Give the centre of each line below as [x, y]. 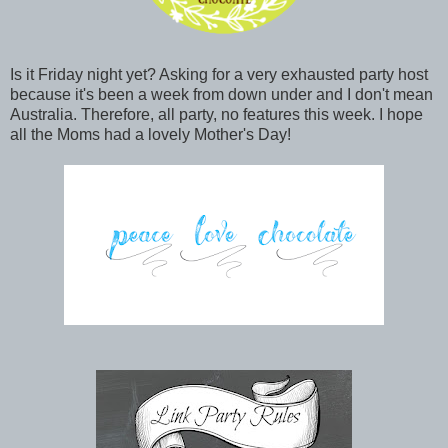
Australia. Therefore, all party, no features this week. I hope [216, 114]
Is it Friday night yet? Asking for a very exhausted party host [219, 74]
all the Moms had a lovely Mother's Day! [152, 134]
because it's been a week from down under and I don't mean [221, 94]
